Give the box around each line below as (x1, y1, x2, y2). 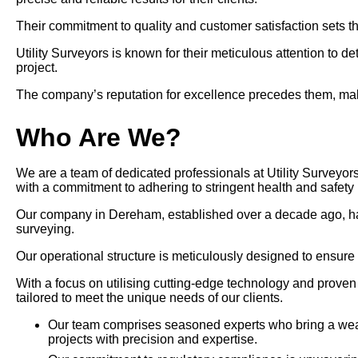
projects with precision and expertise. (48, 332, 257, 347)
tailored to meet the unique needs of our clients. (16, 291, 283, 305)
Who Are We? (16, 123, 181, 153)
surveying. (16, 222, 74, 237)
